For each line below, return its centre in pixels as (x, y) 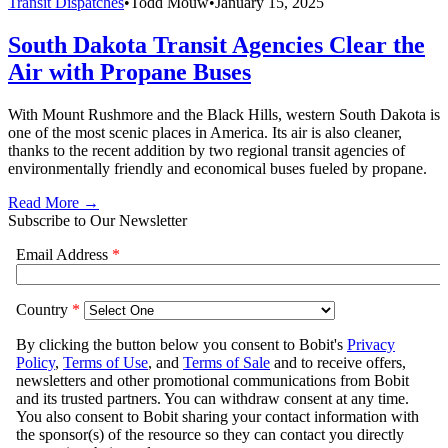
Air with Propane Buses (129, 72)
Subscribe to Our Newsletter (97, 220)
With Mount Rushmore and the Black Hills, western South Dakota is (224, 114)
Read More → (53, 202)
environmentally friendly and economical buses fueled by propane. (217, 168)
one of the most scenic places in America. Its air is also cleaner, (205, 132)
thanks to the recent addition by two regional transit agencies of (206, 150)
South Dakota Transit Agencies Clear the (216, 45)
